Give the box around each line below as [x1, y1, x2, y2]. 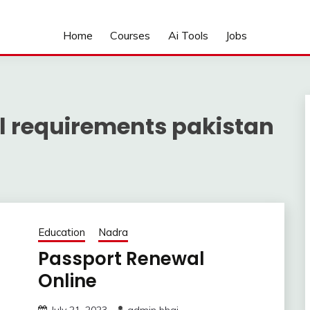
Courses [110, 28, 151, 42]
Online [37, 268, 97, 294]
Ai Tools [167, 28, 208, 42]
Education [37, 226, 85, 239]
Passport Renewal [37, 246, 205, 272]
